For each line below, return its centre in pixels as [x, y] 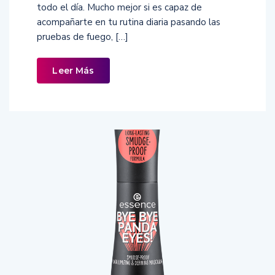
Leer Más [73, 70]
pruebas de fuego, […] [83, 37]
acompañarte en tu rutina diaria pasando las [129, 22]
